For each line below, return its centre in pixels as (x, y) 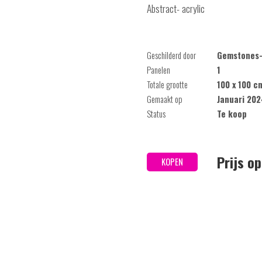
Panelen (158, 70)
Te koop (232, 114)
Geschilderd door (171, 55)
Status (156, 114)
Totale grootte (167, 85)
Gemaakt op (165, 99)
